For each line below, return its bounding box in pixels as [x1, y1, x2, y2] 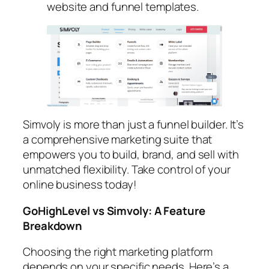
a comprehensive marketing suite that [23, 131, 213, 148]
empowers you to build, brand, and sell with [23, 147, 239, 163]
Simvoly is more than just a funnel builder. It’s [23, 116, 244, 133]
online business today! [23, 177, 137, 193]
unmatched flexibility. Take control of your [23, 162, 231, 178]
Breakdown [23, 217, 83, 234]
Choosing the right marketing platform [23, 244, 213, 260]
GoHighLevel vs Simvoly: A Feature [23, 202, 205, 219]
